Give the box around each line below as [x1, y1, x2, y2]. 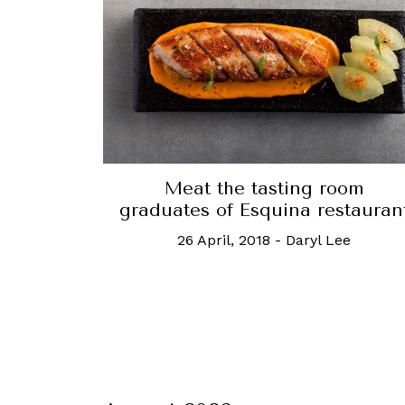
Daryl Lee [286, 231, 351, 250]
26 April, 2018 [177, 231, 270, 250]
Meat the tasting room [164, 178, 364, 200]
